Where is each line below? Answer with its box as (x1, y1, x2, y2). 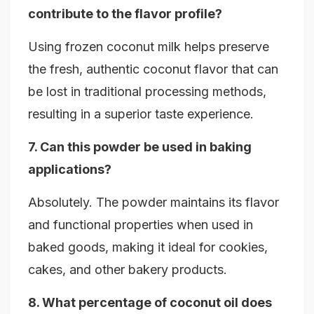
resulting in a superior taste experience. (28, 107, 254, 122)
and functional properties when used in (28, 217, 253, 233)
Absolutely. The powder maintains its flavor (28, 195, 279, 210)
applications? (28, 162, 111, 177)
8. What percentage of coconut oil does (28, 295, 272, 310)
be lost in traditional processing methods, (28, 84, 266, 100)
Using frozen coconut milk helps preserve (28, 39, 269, 55)
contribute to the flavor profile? (28, 6, 222, 22)
